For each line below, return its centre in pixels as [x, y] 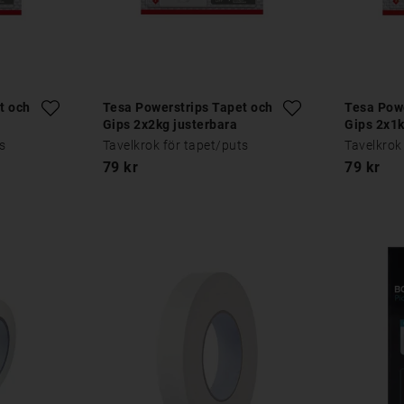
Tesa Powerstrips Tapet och [188, 108]
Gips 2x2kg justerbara [170, 125]
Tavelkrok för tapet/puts [175, 146]
